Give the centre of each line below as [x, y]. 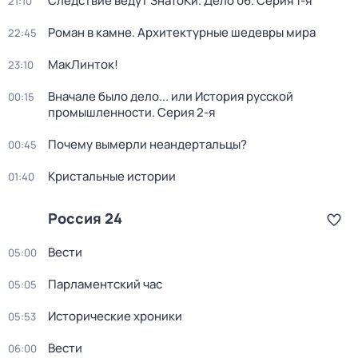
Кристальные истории [112, 176]
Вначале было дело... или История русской [171, 96]
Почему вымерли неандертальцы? [147, 144]
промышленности [100, 112]
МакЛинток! [83, 64]
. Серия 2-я [183, 112]
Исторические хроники [115, 316]
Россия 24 [85, 218]
